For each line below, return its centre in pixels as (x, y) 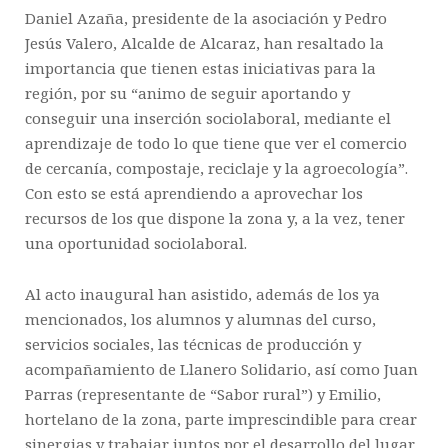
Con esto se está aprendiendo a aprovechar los (194, 193)
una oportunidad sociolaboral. (136, 243)
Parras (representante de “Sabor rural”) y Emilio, (203, 394)
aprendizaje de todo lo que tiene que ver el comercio (216, 143)
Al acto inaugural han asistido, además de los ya (202, 294)
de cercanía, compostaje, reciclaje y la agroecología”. (216, 168)
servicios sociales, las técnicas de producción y (193, 344)
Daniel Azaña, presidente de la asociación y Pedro (206, 18)
